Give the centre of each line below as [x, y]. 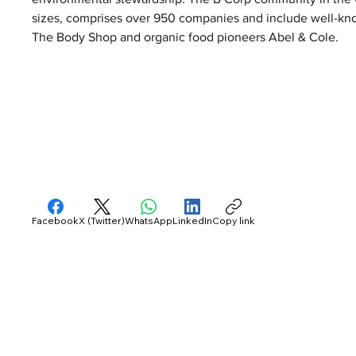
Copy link [234, 220]
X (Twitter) [102, 220]
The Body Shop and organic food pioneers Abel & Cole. [186, 37]
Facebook [56, 220]
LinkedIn [193, 220]
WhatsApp [149, 220]
